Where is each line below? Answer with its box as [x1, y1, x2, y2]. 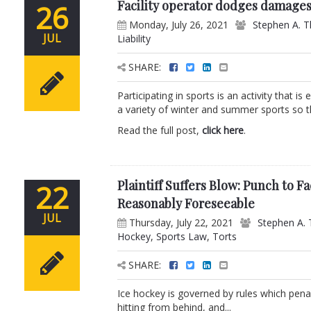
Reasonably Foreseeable [117, 195, 255, 212]
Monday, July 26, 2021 [126, 18, 229, 32]
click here [202, 124, 244, 137]
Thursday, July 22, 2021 [126, 216, 234, 230]
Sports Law [156, 230, 208, 244]
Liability [117, 32, 151, 46]
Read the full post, [117, 124, 203, 137]
